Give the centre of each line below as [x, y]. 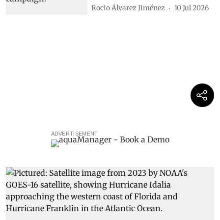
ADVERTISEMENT [74, 134]
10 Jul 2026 [192, 8]
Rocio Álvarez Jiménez [128, 8]
